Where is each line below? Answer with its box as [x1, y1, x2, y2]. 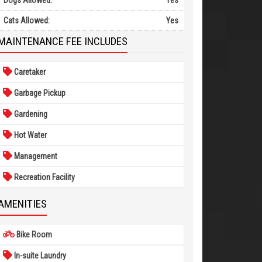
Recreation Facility [12, 173, 75, 182]
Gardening [12, 109, 47, 119]
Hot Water [12, 130, 47, 140]
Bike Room [14, 230, 52, 239]
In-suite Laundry [12, 251, 66, 260]
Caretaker [12, 67, 46, 77]
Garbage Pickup [12, 88, 65, 98]
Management [12, 151, 57, 161]
